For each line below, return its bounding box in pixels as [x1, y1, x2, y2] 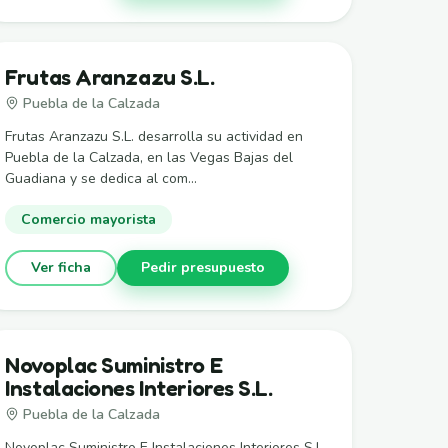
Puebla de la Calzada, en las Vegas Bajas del [5, 147, 294, 167]
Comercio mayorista [21, 209, 157, 229]
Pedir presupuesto [141, 258, 266, 277]
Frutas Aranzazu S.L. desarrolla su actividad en [5, 126, 304, 146]
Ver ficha [31, 258, 92, 277]
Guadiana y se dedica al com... [5, 168, 198, 188]
